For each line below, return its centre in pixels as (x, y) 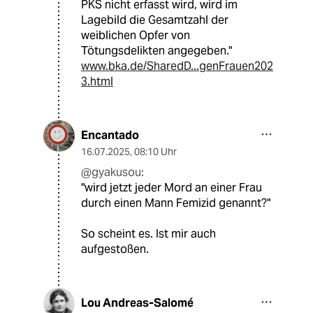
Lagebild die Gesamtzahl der (155, 20)
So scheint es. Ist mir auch (148, 234)
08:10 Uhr (155, 152)
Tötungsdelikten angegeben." (156, 51)
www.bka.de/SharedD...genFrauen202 (177, 66)
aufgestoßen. (115, 249)
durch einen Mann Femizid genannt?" (176, 203)
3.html (97, 82)
